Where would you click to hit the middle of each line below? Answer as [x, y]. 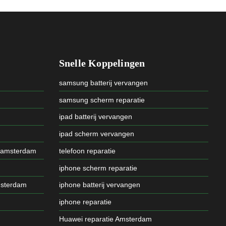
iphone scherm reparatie [98, 168]
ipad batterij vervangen [95, 117]
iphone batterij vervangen [99, 185]
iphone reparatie [85, 202]
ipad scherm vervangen [96, 134]
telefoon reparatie [87, 151]
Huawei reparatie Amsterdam [105, 219]
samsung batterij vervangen [103, 82]
